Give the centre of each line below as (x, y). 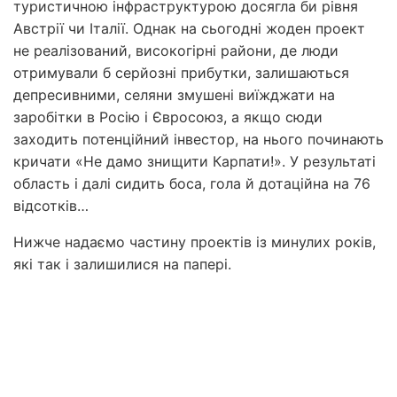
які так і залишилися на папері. (122, 264)
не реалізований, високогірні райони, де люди (176, 50)
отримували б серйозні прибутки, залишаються (181, 72)
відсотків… (51, 205)
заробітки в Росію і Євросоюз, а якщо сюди (168, 117)
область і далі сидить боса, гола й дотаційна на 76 (192, 183)
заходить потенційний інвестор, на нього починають (198, 139)
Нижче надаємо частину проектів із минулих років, (195, 241)
